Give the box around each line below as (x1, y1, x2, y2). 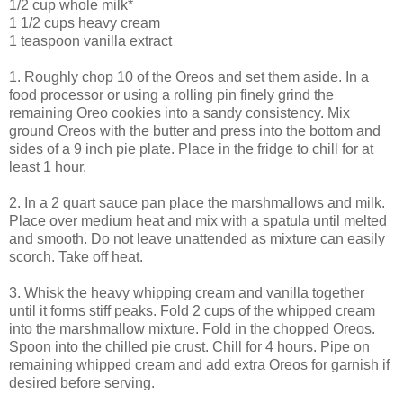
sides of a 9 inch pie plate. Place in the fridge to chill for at (9, 140, 373, 157)
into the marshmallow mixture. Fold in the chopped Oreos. (9, 320, 375, 336)
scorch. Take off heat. (9, 248, 143, 264)
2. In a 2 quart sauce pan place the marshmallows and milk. (9, 194, 385, 210)
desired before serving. (9, 374, 155, 390)
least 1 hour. (9, 158, 86, 175)
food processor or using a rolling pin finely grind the (9, 86, 334, 103)
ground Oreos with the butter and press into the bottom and (9, 122, 381, 139)
